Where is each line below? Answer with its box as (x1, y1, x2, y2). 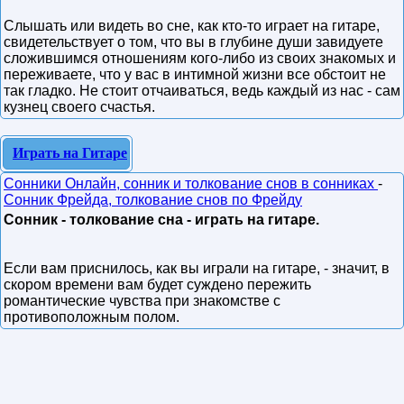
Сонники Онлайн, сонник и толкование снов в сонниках (4, 176, 378, 191)
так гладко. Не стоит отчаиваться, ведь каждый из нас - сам (4, 83, 400, 98)
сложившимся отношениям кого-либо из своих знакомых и (4, 50, 396, 66)
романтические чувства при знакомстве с (4, 293, 280, 308)
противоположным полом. (4, 309, 179, 325)
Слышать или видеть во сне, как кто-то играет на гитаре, (4, 18, 380, 33)
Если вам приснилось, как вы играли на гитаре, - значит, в (4, 261, 390, 276)
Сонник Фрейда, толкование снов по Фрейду (4, 192, 302, 207)
